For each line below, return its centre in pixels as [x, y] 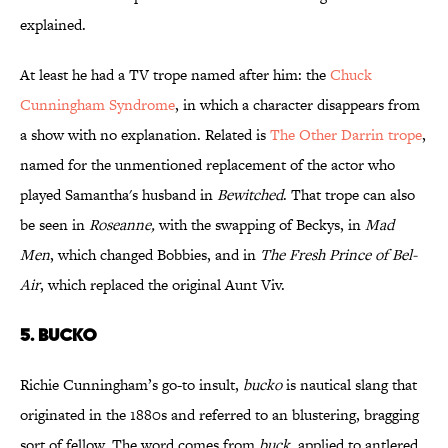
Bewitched [250, 195]
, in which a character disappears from [297, 105]
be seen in [54, 225]
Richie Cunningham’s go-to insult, [131, 385]
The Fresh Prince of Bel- [338, 255]
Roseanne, [122, 225]
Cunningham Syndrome [97, 105]
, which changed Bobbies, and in [155, 255]
